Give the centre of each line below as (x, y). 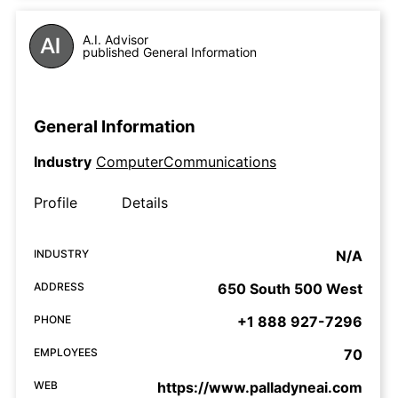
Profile (56, 203)
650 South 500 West (290, 289)
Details (145, 203)
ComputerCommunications (186, 162)
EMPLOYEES (66, 353)
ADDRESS (59, 287)
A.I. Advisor (115, 40)
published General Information (170, 52)
